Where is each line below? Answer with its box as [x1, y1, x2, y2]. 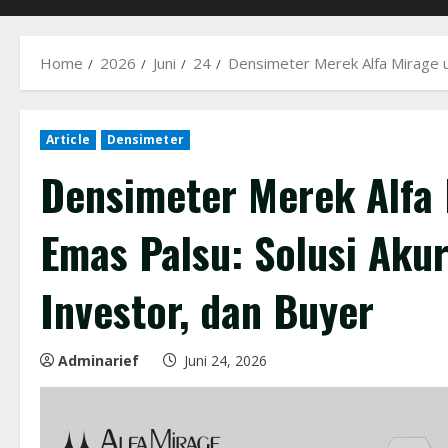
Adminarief [58, 350, 139, 370]
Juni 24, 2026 [180, 350, 271, 370]
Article [46, 130, 90, 148]
